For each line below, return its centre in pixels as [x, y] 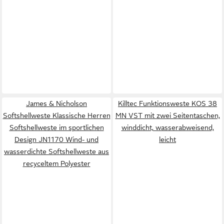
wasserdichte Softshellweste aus [56, 151]
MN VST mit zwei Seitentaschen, [167, 115]
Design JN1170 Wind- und [56, 139]
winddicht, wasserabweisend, [167, 127]
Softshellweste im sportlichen [56, 127]
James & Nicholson [56, 103]
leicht [167, 139]
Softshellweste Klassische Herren [56, 115]
